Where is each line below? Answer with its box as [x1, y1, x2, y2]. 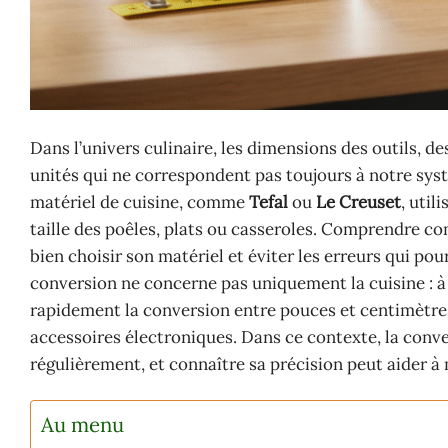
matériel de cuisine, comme [30, 191, 249, 214]
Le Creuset [316, 191, 401, 214]
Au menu [41, 412, 124, 439]
